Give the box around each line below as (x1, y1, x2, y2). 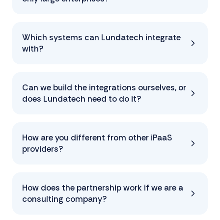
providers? (22, 143, 63, 154)
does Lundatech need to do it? (22, 93, 141, 104)
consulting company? (22, 193, 107, 204)
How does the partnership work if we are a (22, 182, 183, 193)
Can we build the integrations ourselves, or (22, 82, 186, 93)
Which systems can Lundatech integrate (22, 31, 181, 43)
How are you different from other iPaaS (22, 132, 172, 143)
